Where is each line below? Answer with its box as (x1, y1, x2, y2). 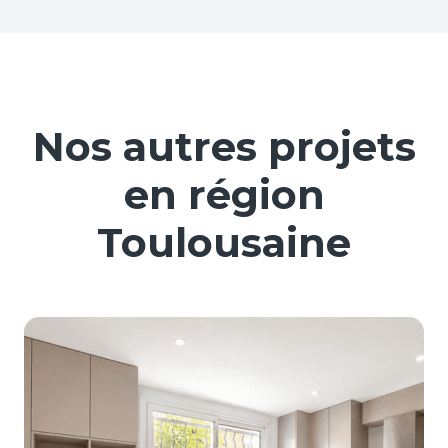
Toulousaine (97, 217, 351, 267)
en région (123, 169, 325, 219)
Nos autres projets (32, 121, 416, 171)
